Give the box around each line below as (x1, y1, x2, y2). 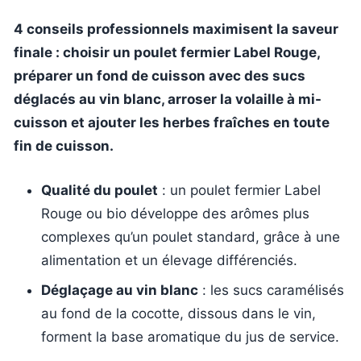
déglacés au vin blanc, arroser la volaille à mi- (14, 91, 322, 107)
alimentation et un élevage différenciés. (41, 251, 297, 268)
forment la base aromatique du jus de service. (41, 329, 339, 345)
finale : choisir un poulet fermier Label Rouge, (14, 44, 320, 60)
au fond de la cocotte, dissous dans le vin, (41, 305, 316, 322)
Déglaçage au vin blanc (41, 282, 198, 298)
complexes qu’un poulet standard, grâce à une (41, 228, 340, 245)
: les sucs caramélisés (198, 282, 344, 298)
